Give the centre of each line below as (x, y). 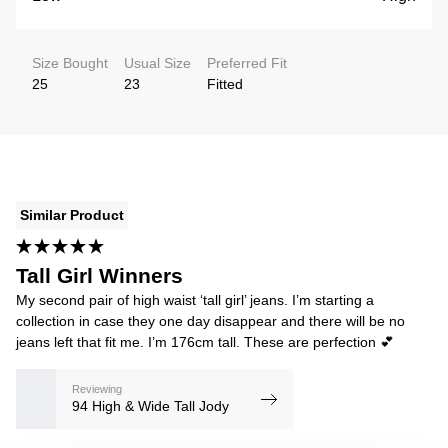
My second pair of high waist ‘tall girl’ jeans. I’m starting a (195, 300)
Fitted (225, 84)
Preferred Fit (247, 63)
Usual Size (157, 63)
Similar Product (72, 215)
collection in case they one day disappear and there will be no (210, 321)
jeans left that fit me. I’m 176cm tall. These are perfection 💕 (205, 342)
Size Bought (70, 63)
